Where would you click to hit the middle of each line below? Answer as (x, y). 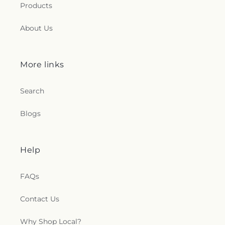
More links (42, 65)
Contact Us (40, 199)
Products (36, 6)
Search (32, 91)
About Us (36, 28)
